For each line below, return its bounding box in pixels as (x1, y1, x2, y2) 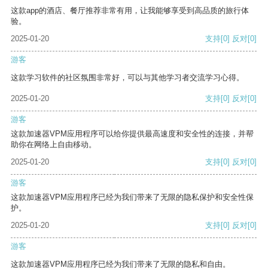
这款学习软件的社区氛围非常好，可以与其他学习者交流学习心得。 (11, 73, 244, 83)
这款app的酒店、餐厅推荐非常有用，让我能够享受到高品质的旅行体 (11, 6, 249, 16)
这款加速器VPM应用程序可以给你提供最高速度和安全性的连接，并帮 (11, 129, 254, 139)
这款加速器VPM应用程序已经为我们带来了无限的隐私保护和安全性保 (11, 193, 254, 202)
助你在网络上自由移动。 (11, 140, 96, 150)
